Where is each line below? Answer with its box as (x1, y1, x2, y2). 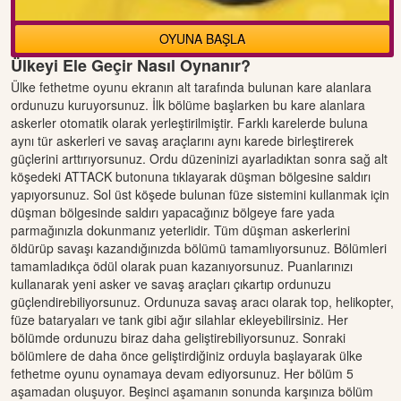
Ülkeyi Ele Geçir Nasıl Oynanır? (11, 53, 251, 77)
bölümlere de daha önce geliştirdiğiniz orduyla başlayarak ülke (11, 346, 363, 364)
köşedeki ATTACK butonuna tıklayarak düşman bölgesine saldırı (11, 166, 371, 185)
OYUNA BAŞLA (159, 29, 245, 47)
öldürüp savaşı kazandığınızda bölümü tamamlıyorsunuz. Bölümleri (11, 238, 387, 257)
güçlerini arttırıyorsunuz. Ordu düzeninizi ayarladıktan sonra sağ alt (11, 149, 388, 167)
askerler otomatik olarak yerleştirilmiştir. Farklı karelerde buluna (11, 113, 368, 132)
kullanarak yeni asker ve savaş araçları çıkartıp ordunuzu (11, 274, 331, 293)
